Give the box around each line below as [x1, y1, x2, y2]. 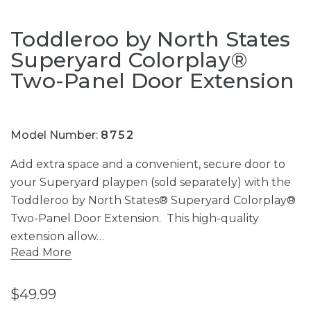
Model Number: [10, 128, 101, 142]
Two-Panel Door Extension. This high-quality [10, 212, 259, 226]
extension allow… [10, 230, 104, 244]
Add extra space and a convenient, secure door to [10, 158, 285, 171]
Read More [10, 246, 72, 260]
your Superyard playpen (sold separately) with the [10, 176, 291, 190]
